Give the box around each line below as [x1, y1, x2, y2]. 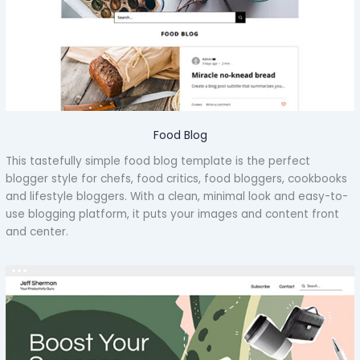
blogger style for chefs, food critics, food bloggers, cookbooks [6, 171, 348, 187]
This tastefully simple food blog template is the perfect [6, 153, 311, 170]
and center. [6, 224, 69, 240]
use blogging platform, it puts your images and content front [6, 207, 340, 223]
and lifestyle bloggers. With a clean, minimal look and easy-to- [6, 189, 349, 205]
